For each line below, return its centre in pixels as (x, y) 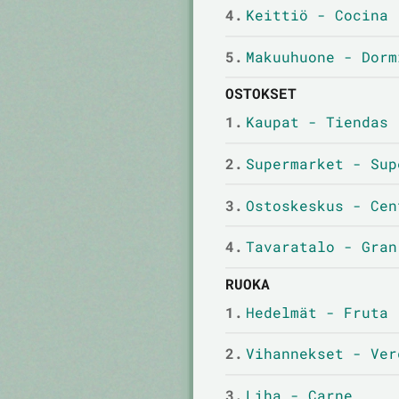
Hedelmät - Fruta (317, 312)
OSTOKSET (261, 94)
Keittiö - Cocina (317, 15)
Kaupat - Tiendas (317, 122)
